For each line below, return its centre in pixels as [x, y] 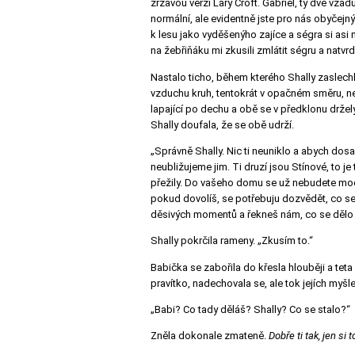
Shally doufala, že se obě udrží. [222, 124]
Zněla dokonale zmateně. [210, 336]
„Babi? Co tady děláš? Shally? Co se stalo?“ [250, 309]
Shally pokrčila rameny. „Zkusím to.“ [232, 241]
